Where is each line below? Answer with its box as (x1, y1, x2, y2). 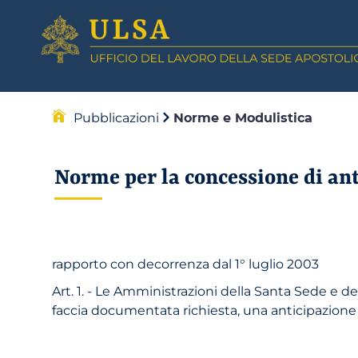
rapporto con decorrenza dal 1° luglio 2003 (52, 255, 319, 272)
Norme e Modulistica (173, 109, 312, 125)
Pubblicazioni (74, 109, 159, 125)
